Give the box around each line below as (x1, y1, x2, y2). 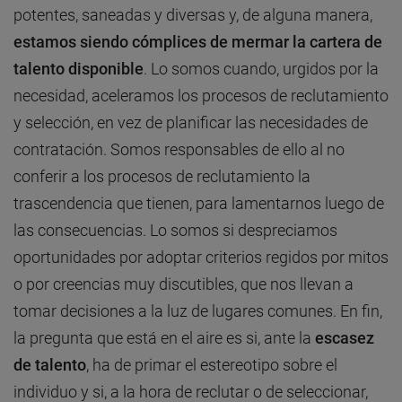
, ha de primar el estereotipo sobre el (86, 355, 337, 375)
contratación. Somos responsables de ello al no (13, 140, 345, 160)
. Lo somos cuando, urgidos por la (144, 59, 379, 79)
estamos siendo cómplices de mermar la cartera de (13, 32, 382, 52)
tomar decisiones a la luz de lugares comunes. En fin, (13, 301, 382, 321)
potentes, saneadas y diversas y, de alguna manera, (13, 5, 372, 25)
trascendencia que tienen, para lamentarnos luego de (13, 194, 384, 214)
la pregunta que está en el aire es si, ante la (13, 328, 315, 348)
